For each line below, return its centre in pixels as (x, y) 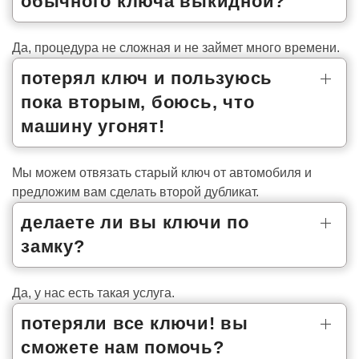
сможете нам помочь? (123, 347)
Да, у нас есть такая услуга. (93, 292)
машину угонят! (93, 126)
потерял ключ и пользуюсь (147, 78)
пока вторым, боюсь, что (138, 102)
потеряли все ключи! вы (135, 323)
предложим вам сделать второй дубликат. (135, 192)
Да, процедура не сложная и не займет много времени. (176, 47)
